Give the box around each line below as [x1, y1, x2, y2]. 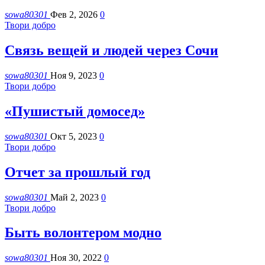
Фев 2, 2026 [50, 9, 98, 20]
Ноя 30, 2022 [50, 253, 102, 263]
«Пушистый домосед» [5, 103, 145, 119]
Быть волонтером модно [5, 225, 161, 241]
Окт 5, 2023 [50, 131, 97, 141]
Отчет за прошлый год [5, 164, 150, 180]
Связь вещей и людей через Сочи [5, 42, 218, 58]
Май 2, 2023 [50, 192, 99, 202]
